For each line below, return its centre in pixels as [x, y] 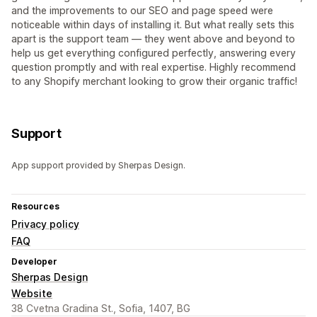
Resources [35, 207]
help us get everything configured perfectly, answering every [154, 53]
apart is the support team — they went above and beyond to [153, 39]
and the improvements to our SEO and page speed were [142, 11]
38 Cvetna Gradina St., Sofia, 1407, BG [101, 309]
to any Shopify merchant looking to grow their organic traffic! [154, 81]
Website [32, 294]
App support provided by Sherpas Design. [98, 166]
